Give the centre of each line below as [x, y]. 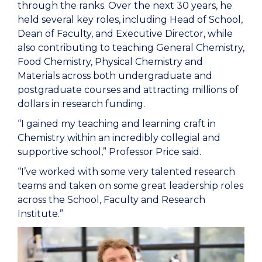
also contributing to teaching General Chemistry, [131, 47]
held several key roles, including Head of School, [130, 19]
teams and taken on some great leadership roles [130, 185]
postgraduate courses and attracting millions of [128, 89]
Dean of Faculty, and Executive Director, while [125, 33]
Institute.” [40, 213]
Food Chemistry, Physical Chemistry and [110, 61]
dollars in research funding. [84, 104]
